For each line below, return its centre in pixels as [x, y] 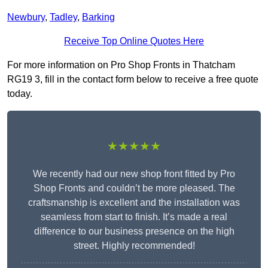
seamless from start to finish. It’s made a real [134, 217]
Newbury [26, 17]
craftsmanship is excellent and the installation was [134, 203]
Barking [98, 17]
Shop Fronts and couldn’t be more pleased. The [134, 188]
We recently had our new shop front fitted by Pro [134, 174]
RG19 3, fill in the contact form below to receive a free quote [133, 80]
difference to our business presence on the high [134, 232]
